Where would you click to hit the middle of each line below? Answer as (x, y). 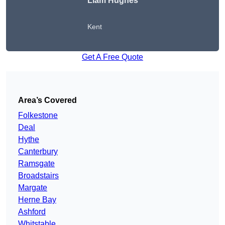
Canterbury (38, 152)
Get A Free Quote (113, 57)
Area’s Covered (47, 100)
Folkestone (38, 116)
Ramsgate (36, 164)
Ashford (32, 212)
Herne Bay (37, 200)
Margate (33, 188)
